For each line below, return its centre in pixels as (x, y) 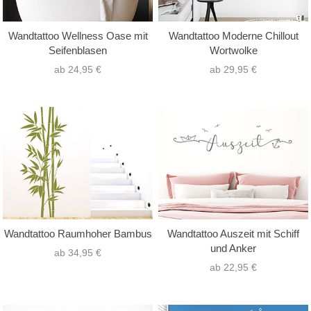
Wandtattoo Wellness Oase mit (78, 35)
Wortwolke (233, 50)
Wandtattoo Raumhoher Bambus (78, 234)
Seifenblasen (78, 50)
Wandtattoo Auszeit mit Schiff (233, 234)
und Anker (233, 249)
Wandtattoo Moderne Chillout (233, 35)
